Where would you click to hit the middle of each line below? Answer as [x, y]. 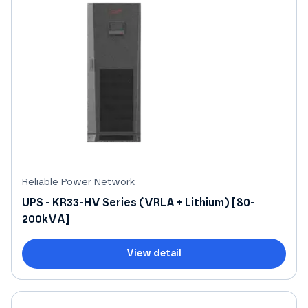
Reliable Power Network [78, 183]
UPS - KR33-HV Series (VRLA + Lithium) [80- [139, 203]
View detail [154, 254]
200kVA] [46, 220]
